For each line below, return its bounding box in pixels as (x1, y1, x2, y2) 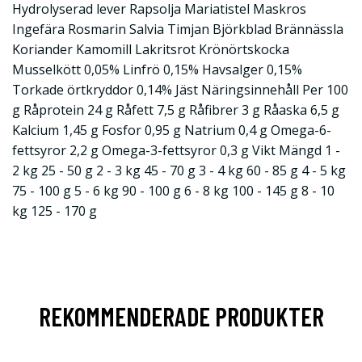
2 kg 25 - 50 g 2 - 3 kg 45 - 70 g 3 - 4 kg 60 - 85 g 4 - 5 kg (12, 162, 346, 180)
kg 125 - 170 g (12, 202, 97, 221)
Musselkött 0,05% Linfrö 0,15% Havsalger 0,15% (12, 61, 302, 79)
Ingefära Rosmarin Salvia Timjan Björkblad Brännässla (12, 20, 343, 39)
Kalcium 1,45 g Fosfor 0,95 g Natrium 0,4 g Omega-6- (12, 121, 331, 140)
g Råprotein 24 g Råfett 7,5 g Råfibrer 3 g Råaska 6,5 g (12, 101, 339, 120)
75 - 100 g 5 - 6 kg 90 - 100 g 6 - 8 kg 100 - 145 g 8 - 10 (12, 182, 335, 200)
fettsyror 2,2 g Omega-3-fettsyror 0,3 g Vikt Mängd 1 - (12, 141, 340, 160)
